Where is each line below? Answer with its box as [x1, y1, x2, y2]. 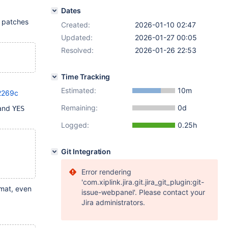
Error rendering [81, 167, 131, 176]
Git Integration [61, 147, 111, 156]
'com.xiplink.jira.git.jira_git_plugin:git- [81, 178, 204, 186]
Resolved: [61, 46, 94, 54]
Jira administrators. [81, 198, 145, 207]
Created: [61, 20, 90, 29]
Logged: [61, 121, 89, 129]
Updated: [61, 33, 93, 42]
